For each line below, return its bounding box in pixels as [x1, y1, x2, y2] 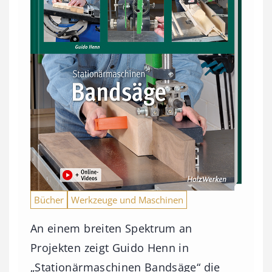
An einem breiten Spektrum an [30, 220, 192, 236]
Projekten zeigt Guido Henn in [30, 240, 189, 255]
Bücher [34, 193, 64, 206]
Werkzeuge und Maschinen [71, 193, 183, 206]
